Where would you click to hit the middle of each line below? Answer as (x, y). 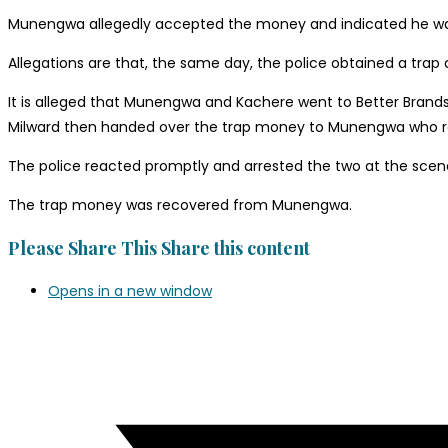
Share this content (235, 248)
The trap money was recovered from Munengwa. (180, 205)
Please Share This (82, 248)
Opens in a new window (130, 291)
